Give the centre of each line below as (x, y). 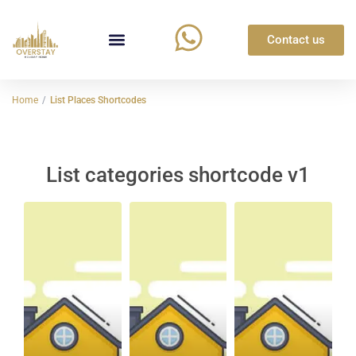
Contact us (296, 39)
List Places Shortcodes (99, 101)
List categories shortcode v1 (178, 175)
